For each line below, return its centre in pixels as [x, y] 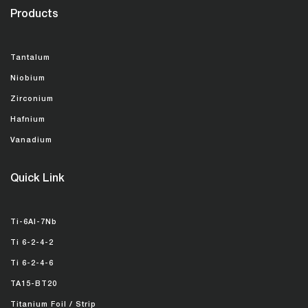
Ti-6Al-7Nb [34, 222]
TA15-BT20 [34, 284]
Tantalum [30, 58]
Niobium [28, 79]
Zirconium [32, 99]
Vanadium [31, 141]
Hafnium [28, 120]
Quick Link [37, 179]
